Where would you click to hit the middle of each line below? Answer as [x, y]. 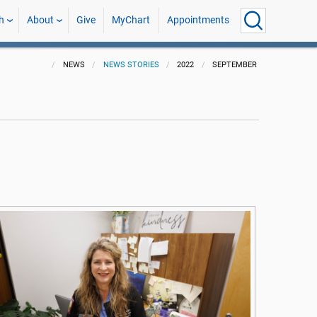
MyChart [131, 20]
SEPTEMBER [235, 65]
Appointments [198, 20]
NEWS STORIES [131, 65]
